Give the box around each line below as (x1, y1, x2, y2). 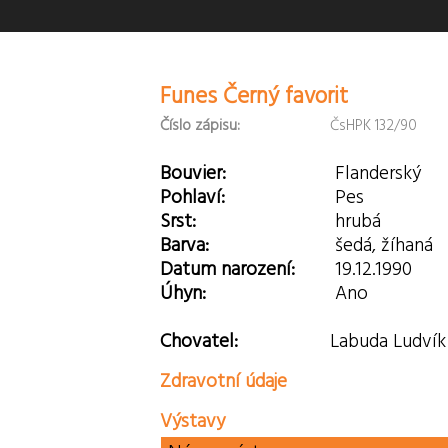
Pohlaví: (160, 182, 226, 213)
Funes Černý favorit (160, 78, 349, 116)
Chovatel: (160, 326, 239, 357)
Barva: (160, 230, 210, 261)
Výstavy (160, 406, 226, 437)
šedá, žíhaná (329, 230, 433, 261)
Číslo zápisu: (160, 113, 241, 138)
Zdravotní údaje (160, 366, 288, 397)
